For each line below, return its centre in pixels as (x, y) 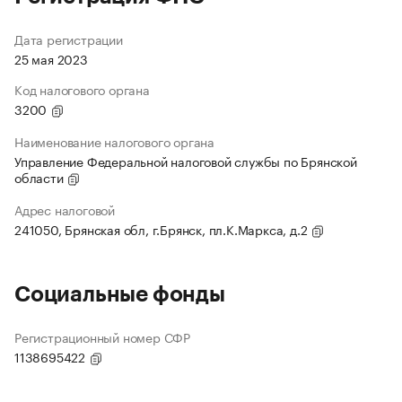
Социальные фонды (120, 295)
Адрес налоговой (65, 210)
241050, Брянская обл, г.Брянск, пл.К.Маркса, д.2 (163, 229)
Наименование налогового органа (114, 141)
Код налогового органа (82, 89)
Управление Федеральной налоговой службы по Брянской (186, 161)
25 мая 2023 (51, 59)
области (41, 177)
